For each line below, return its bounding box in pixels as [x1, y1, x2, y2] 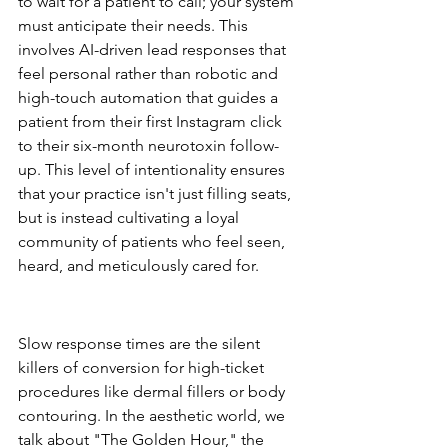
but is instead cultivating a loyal [18, 208, 243, 227]
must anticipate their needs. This [18, 16, 252, 35]
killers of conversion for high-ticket [18, 358, 268, 377]
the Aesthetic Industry [18, 308, 220, 328]
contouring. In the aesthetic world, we [18, 406, 289, 425]
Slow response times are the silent [18, 334, 264, 353]
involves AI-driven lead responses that [18, 40, 290, 59]
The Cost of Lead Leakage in [18, 281, 285, 301]
